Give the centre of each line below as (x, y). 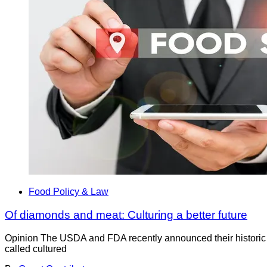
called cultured (36, 249)
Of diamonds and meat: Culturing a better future (126, 215)
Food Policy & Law (69, 192)
